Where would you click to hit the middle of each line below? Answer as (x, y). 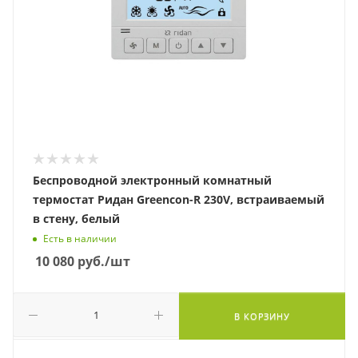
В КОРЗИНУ (262, 316)
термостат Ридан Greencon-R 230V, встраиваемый (179, 199)
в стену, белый (76, 219)
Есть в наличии (80, 239)
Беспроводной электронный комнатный (152, 180)
